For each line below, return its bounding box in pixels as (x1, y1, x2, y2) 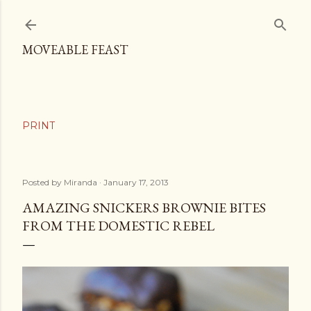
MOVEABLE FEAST (22, 42, 128, 58)
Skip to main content (99, 8, 212, 26)
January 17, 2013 (103, 177, 169, 187)
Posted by (22, 177, 64, 187)
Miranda (64, 177, 97, 187)
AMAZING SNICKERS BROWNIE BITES (22, 199, 266, 217)
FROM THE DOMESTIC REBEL (22, 217, 215, 235)
